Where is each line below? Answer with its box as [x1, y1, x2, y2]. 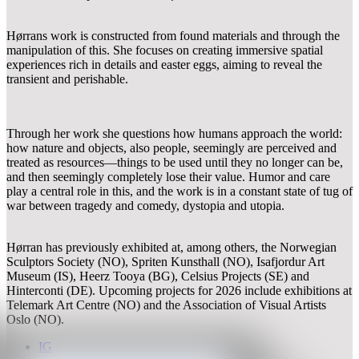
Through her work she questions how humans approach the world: [6, 127, 342, 140]
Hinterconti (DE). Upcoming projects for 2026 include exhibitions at [6, 284, 352, 297]
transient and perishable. [6, 72, 128, 86]
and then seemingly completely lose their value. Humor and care [6, 170, 330, 184]
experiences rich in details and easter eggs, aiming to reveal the [6, 58, 322, 71]
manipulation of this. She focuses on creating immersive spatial [6, 43, 323, 57]
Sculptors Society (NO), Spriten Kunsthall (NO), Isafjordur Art [6, 255, 325, 268]
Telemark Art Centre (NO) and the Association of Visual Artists [6, 298, 326, 312]
